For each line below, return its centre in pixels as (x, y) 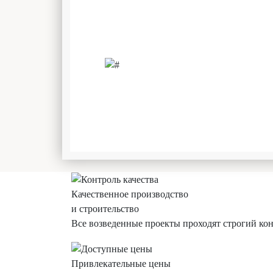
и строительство (105, 209)
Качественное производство (130, 194)
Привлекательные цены (121, 263)
